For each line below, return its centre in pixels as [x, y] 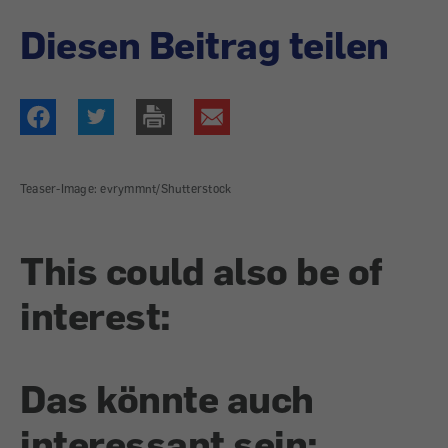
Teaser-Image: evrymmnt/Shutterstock [126, 189]
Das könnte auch [167, 398]
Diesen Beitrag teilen [204, 44]
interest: [95, 315]
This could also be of [201, 270]
